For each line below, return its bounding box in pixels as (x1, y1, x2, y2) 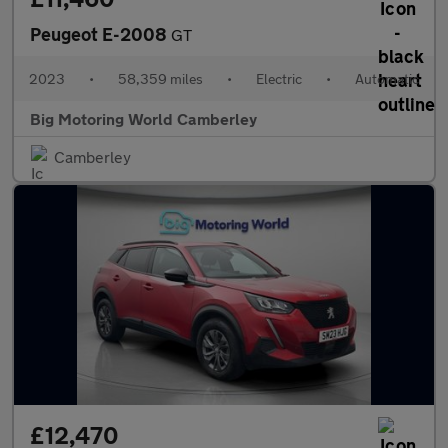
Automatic (355, 70, 419, 87)
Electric (256, 70, 302, 87)
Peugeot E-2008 (30, 23, 171, 45)
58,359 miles (118, 70, 203, 87)
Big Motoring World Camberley (30, 109, 257, 128)
